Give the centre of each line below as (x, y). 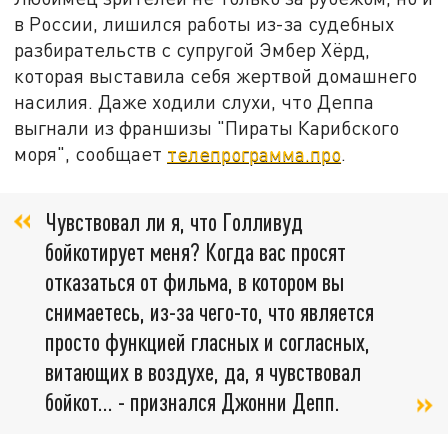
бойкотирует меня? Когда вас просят (195, 251)
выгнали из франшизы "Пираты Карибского (207, 128)
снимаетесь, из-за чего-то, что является (209, 311)
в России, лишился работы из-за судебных (204, 24)
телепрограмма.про (254, 154)
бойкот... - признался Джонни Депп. (192, 401)
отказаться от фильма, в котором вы (194, 281)
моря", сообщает (91, 154)
